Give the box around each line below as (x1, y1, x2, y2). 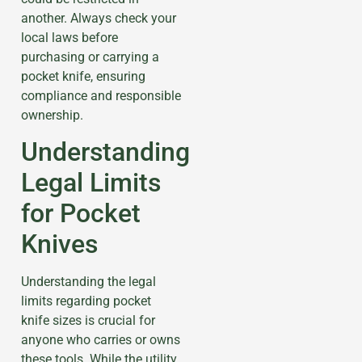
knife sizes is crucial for (21, 313, 155, 329)
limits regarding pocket (21, 293, 151, 309)
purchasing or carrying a (21, 48, 159, 65)
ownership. (21, 107, 83, 123)
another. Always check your (21, 10, 176, 26)
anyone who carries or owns (21, 332, 180, 348)
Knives (21, 229, 98, 260)
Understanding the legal (21, 274, 156, 290)
